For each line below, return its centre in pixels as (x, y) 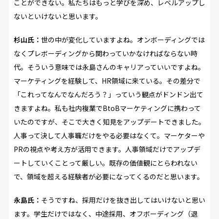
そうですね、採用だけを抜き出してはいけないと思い (123, 200)
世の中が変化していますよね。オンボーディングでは (123, 39)
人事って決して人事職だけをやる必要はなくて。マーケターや (109, 135)
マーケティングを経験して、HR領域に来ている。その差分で (107, 80)
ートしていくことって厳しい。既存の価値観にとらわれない (105, 163)
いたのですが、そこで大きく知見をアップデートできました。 (109, 121)
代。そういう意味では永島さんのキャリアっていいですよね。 (109, 67)
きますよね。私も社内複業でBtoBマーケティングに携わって (107, 108)
